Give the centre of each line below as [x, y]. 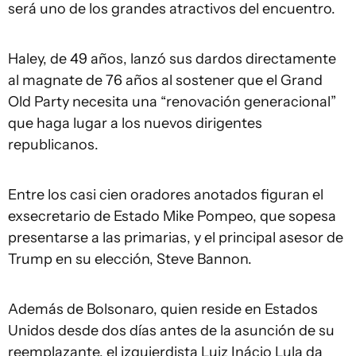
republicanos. [53, 145]
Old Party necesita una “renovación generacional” [172, 102]
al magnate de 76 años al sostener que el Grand [165, 80]
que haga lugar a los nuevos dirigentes [135, 123]
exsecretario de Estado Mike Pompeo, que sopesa [172, 216]
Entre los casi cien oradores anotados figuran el [166, 195]
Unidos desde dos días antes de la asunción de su [171, 331]
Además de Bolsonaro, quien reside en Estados [163, 309]
